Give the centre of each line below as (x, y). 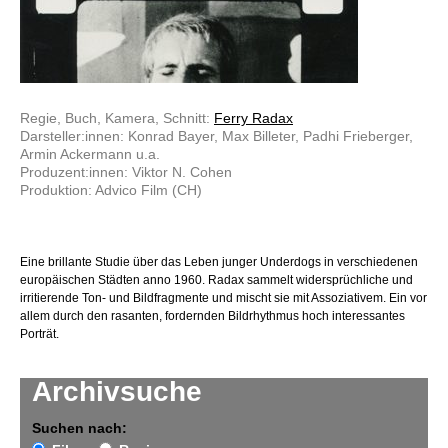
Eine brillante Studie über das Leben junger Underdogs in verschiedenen (219, 262)
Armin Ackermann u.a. (90, 154)
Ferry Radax (253, 118)
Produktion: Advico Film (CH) (111, 190)
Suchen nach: (79, 428)
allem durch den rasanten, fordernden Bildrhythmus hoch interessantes (212, 316)
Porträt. (39, 334)
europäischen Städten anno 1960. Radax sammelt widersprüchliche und (216, 280)
